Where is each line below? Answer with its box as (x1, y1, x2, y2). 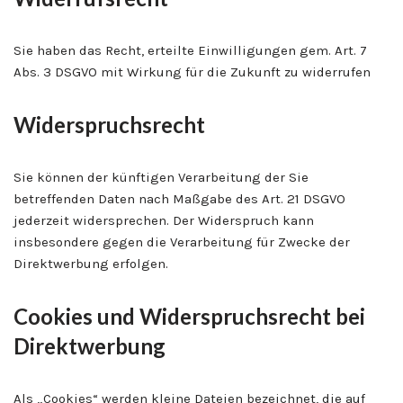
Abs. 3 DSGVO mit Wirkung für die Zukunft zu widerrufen (13, 63, 371, 80)
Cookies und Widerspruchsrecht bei (13, 302, 365, 329)
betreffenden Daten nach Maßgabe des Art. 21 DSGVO (13, 190, 345, 207)
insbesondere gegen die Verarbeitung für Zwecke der (13, 233, 350, 250)
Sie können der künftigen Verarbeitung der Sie (13, 168, 309, 185)
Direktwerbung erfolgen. (13, 255, 168, 272)
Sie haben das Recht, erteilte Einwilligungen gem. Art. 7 (13, 41, 367, 58)
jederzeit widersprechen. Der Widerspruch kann (13, 211, 314, 228)
